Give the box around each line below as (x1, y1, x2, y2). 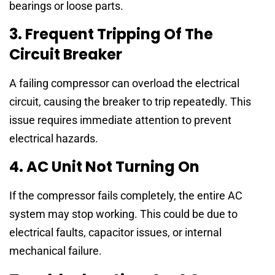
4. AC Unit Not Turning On (9, 157, 199, 177)
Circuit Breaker (9, 44, 122, 65)
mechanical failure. (9, 244, 102, 258)
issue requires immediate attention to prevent (9, 114, 231, 127)
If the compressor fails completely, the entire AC (9, 189, 242, 203)
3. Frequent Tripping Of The (9, 24, 213, 45)
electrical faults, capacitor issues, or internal (9, 226, 222, 239)
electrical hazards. (9, 132, 98, 145)
